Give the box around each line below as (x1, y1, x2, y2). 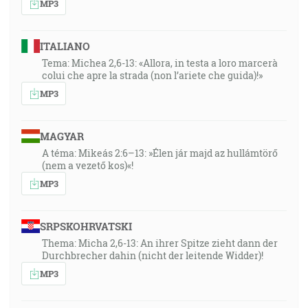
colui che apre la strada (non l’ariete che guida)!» (42, 69, 263, 82)
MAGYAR (39, 129, 84, 143)
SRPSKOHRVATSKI (39, 219, 132, 233)
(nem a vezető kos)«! (42, 159, 133, 172)
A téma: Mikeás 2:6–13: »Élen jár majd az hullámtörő (42, 146, 278, 159)
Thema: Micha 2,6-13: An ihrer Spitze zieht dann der (42, 236, 278, 250)
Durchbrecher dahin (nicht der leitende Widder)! (42, 249, 263, 262)
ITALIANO (39, 39, 90, 53)
